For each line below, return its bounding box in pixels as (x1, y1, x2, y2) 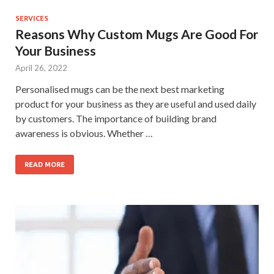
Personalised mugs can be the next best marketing (15, 83, 224, 95)
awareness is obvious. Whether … (15, 127, 153, 139)
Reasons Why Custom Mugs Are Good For (15, 26, 258, 42)
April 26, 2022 (15, 62, 67, 73)
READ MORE (24, 160, 65, 168)
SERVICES (15, 14, 48, 22)
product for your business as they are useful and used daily (15, 97, 256, 109)
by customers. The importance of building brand (15, 112, 217, 124)
